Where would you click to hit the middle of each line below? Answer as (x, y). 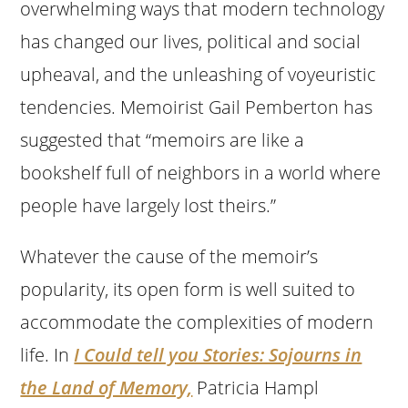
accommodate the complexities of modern (197, 321)
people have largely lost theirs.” (148, 205)
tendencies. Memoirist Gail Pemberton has (197, 107)
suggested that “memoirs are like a (163, 139)
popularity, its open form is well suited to (188, 289)
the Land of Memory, (107, 387)
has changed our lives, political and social (191, 41)
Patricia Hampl (256, 387)
